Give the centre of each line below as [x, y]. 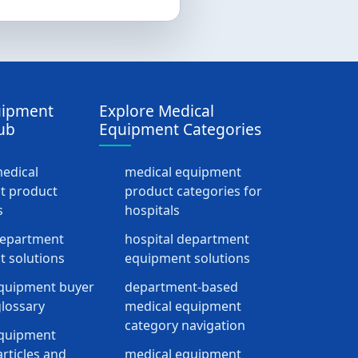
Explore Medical [157, 111]
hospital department [187, 239]
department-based [181, 287]
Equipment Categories [180, 129]
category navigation [185, 325]
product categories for [193, 191]
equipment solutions [187, 258]
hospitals [152, 210]
